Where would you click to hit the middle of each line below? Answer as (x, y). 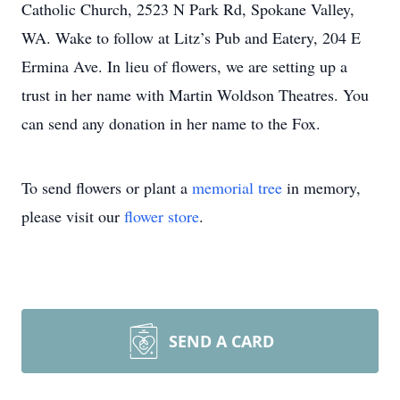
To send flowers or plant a (107, 187)
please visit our (73, 216)
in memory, (321, 187)
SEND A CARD (221, 341)
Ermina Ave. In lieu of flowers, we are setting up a (184, 66)
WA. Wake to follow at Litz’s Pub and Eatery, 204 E (191, 37)
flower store (162, 216)
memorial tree (237, 187)
